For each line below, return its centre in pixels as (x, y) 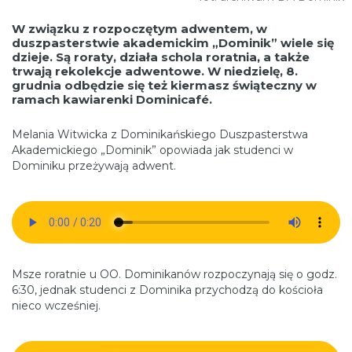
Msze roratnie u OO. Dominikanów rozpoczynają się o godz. (174, 274)
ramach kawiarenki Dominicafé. (112, 99)
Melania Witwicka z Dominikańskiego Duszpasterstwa (160, 134)
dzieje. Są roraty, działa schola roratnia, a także (161, 57)
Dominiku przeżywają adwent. (94, 165)
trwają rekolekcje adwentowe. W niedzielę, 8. (155, 71)
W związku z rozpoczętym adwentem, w (139, 28)
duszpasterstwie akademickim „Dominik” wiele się (173, 42)
